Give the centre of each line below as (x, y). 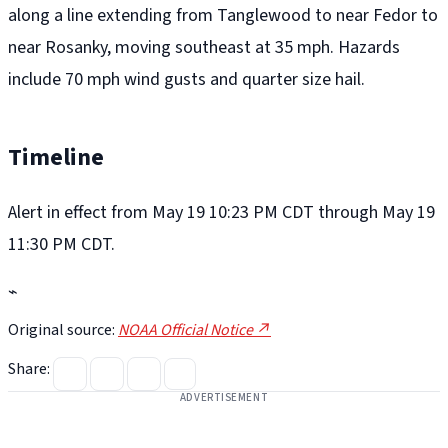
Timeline (56, 158)
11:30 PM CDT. (61, 245)
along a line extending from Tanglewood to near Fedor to (223, 16)
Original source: (63, 330)
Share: (29, 369)
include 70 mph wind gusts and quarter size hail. (186, 80)
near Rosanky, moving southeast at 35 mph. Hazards (204, 48)
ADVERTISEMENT (224, 398)
